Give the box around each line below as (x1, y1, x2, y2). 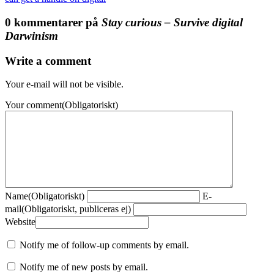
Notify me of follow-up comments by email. (20, 240, 189, 251)
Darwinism (5, 29, 58, 42)
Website (5, 217, 35, 228)
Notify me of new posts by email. (20, 262, 148, 273)
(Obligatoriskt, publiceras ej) (21, 204, 131, 215)
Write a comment (5, 54, 91, 67)
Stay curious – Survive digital (102, 15, 243, 29)
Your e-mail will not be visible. (5, 79, 124, 90)
